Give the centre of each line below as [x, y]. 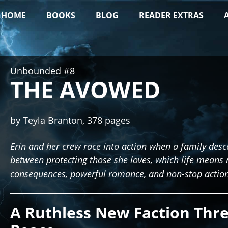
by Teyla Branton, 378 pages [70, 120]
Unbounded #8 [42, 71]
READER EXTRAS [171, 15]
